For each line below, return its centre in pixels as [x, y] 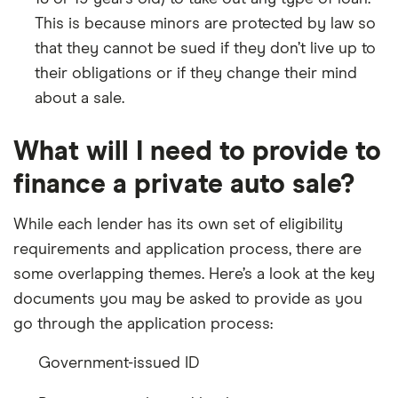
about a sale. [80, 98]
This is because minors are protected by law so [205, 24]
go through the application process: [143, 324]
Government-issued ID [119, 363]
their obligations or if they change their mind [196, 73]
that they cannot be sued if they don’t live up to [205, 48]
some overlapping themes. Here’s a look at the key [194, 274]
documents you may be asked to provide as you [188, 299]
